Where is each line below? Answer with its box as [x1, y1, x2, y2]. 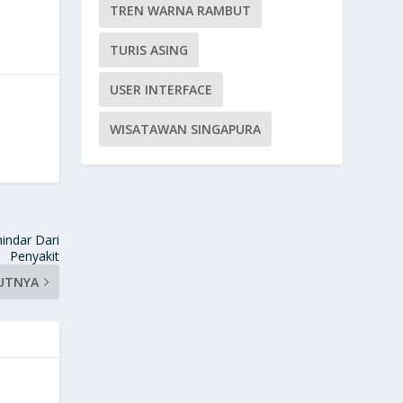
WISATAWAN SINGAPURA [110, 120, 262, 138]
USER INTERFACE [110, 80, 213, 98]
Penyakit [10, 246, 60, 264]
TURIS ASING [110, 40, 189, 58]
